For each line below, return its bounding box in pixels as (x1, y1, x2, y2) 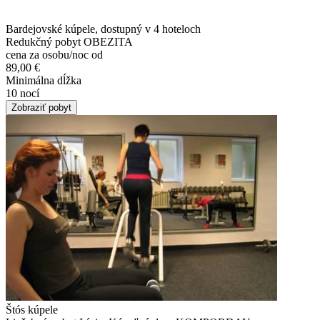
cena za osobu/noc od (6, 48, 103, 61)
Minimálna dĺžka (6, 74, 81, 86)
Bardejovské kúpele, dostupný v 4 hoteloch (6, 22, 201, 35)
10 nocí (6, 86, 39, 99)
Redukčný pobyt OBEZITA (6, 35, 133, 48)
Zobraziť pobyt (11, 101, 71, 113)
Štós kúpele (6, 303, 58, 316)
